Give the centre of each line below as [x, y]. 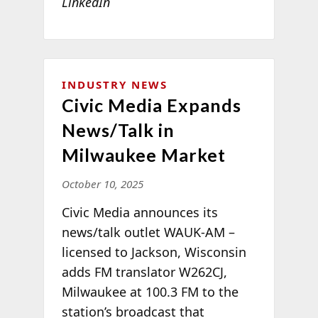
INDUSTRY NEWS [114, 85]
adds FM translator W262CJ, [144, 272]
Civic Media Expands [151, 105]
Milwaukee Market [143, 155]
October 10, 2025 [102, 184]
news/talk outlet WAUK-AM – [148, 232]
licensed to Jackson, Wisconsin [154, 252]
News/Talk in [118, 130]
